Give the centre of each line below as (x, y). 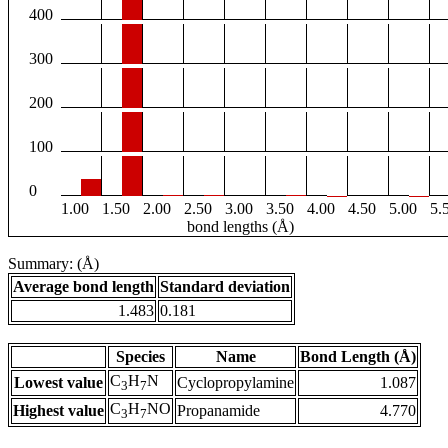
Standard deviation (225, 287)
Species (140, 357)
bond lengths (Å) (240, 227)
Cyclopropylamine (235, 383)
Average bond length (83, 287)
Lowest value (58, 383)
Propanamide (218, 411)
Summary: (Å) (53, 264)
